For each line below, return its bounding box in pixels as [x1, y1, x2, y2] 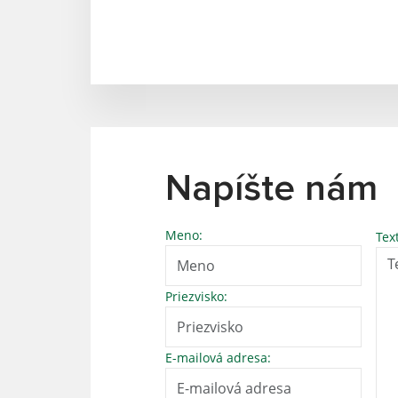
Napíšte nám [165, 170, 378, 208]
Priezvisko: [165, 287, 227, 305]
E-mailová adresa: [165, 348, 271, 366]
